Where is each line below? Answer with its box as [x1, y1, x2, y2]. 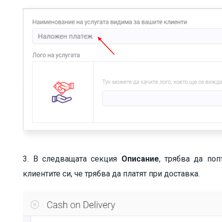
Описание [121, 154, 159, 164]
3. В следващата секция [23, 154, 121, 164]
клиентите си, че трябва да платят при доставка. [23, 168, 200, 178]
